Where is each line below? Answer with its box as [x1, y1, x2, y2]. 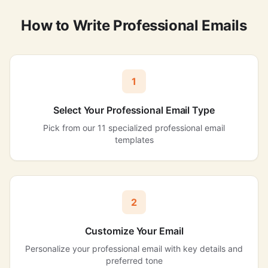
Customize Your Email [84, 225, 184, 237]
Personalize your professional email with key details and [25, 243, 243, 254]
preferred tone [105, 255, 163, 266]
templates [114, 135, 154, 145]
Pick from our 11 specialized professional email [43, 123, 225, 133]
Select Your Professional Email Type [53, 104, 215, 116]
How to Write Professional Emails [21, 17, 247, 34]
